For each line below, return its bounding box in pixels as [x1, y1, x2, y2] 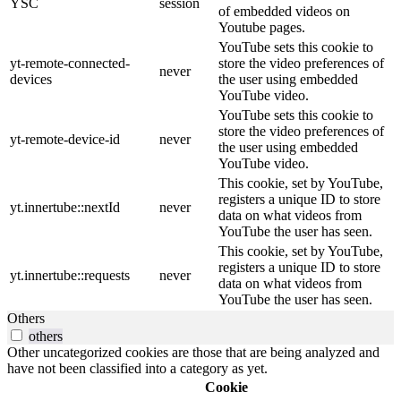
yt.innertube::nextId [10, 200, 120, 216]
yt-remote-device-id [10, 132, 120, 148]
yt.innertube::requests [10, 268, 130, 284]
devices [10, 72, 52, 88]
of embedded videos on [218, 4, 350, 20]
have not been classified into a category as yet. [7, 361, 268, 377]
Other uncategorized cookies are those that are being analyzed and [7, 345, 380, 361]
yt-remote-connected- [10, 55, 130, 72]
